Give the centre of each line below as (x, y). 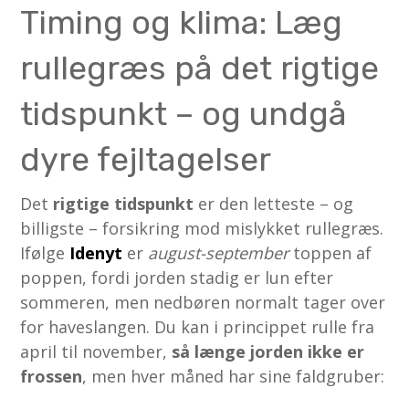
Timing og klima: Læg (182, 22)
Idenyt (96, 252)
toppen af (330, 252)
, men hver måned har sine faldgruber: (234, 376)
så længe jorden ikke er (268, 351)
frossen (52, 376)
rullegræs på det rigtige (200, 68)
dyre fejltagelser (146, 159)
